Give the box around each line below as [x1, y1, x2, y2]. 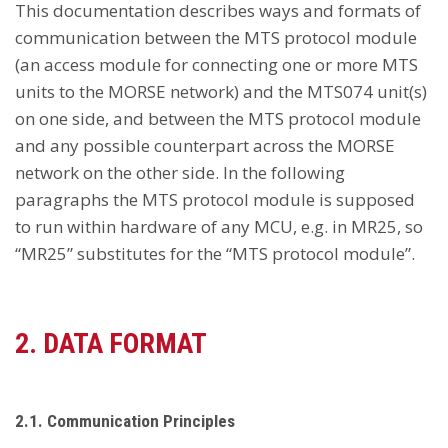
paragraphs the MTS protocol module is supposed [15, 188, 415, 211]
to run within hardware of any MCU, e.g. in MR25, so [15, 215, 423, 238]
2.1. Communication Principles [15, 411, 235, 431]
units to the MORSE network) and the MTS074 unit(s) [15, 80, 427, 103]
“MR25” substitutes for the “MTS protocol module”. [15, 242, 415, 265]
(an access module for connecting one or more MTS [15, 53, 418, 76]
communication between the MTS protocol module [15, 26, 417, 49]
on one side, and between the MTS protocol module [15, 107, 421, 130]
